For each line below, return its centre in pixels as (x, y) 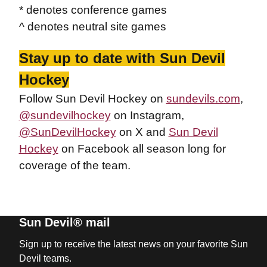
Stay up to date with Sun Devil (122, 58)
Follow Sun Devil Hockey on (92, 99)
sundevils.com (203, 99)
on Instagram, (147, 115)
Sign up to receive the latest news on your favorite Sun (133, 244)
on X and (142, 132)
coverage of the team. (74, 165)
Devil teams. (45, 258)
